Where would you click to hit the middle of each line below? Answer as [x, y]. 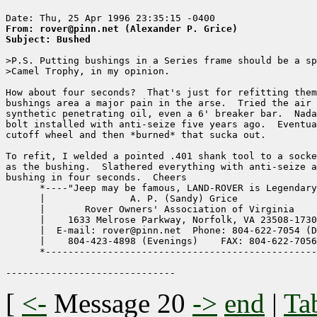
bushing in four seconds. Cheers [96, 178]
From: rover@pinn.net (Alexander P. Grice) [122, 29]
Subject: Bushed [48, 40]
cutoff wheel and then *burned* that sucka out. [136, 135]
